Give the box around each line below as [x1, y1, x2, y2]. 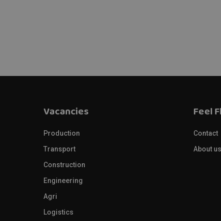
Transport [43, 145, 75, 153]
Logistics [43, 208, 74, 216]
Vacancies [43, 103, 89, 123]
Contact [193, 129, 218, 137]
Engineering [43, 177, 83, 184]
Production [43, 129, 80, 137]
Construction [43, 161, 85, 169]
